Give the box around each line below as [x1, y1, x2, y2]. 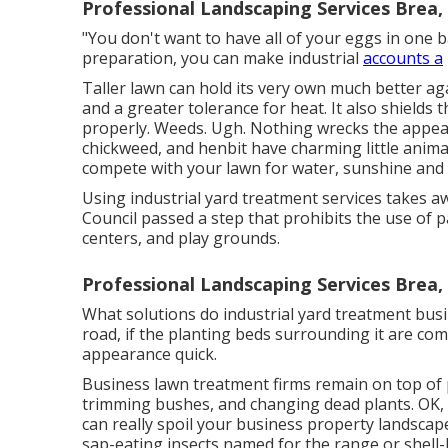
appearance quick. [82, 343, 217, 365]
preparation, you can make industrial [82, 47, 363, 69]
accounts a [363, 47, 443, 69]
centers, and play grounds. [82, 227, 280, 249]
